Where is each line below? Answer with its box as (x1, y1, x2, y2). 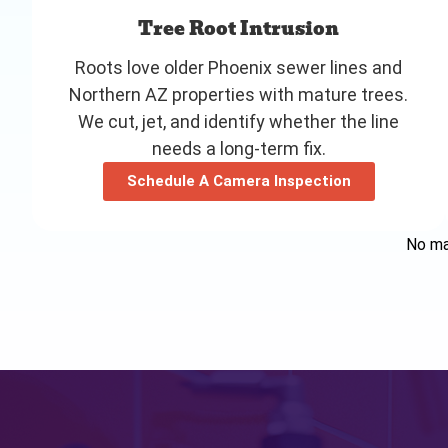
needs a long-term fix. (151, 137, 326, 159)
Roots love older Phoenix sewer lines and (75, 56, 403, 78)
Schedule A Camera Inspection (126, 171, 351, 190)
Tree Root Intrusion (138, 13, 340, 43)
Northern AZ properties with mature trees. (69, 83, 409, 105)
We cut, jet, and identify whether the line (78, 110, 400, 132)
